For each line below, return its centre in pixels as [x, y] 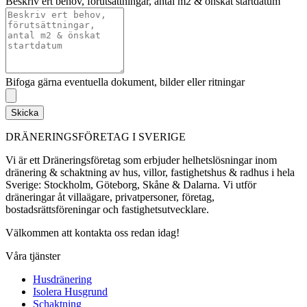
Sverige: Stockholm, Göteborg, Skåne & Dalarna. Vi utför [131, 185]
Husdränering [62, 280]
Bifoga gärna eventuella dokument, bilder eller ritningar [125, 82]
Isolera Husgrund [70, 292]
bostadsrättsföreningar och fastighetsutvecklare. [107, 210]
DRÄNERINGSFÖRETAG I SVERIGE [96, 137]
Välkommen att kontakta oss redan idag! [93, 233]
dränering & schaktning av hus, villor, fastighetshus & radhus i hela [150, 173]
